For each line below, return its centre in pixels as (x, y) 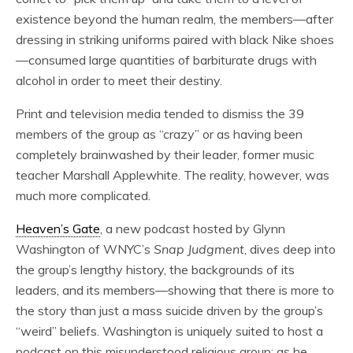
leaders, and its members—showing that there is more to (175, 290)
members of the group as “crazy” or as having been (159, 134)
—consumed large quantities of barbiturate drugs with (166, 60)
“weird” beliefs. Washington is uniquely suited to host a (169, 331)
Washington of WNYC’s (85, 249)
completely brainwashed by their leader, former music (165, 154)
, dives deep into (290, 249)
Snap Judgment (199, 249)
